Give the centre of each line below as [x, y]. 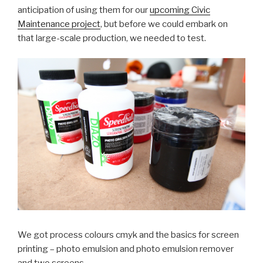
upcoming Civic [180, 10]
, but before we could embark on [164, 24]
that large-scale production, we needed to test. [112, 38]
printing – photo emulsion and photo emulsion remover [126, 249]
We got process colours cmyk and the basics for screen [128, 235]
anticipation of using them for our [84, 10]
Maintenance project [59, 24]
